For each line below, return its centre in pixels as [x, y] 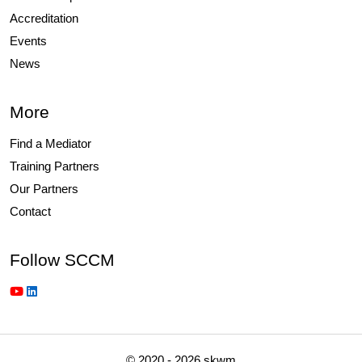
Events [28, 41]
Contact [30, 211]
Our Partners [44, 189]
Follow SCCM [62, 260]
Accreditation [44, 18]
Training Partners [55, 166]
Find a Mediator [51, 143]
